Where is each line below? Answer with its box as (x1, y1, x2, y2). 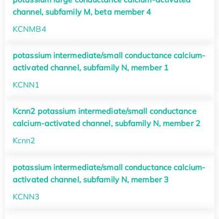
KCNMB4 (13, 23, 46, 34)
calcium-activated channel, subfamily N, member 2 (13, 118, 200, 129)
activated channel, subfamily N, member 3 (13, 174, 169, 184)
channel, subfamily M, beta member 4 (13, 6, 152, 17)
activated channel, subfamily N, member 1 (13, 63, 169, 73)
